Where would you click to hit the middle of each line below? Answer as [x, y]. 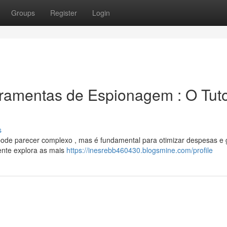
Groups [23, 13]
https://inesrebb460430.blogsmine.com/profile [140, 150]
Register [64, 13]
